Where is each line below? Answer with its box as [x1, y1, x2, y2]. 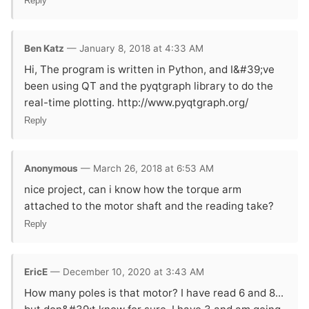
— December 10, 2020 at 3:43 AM [48, 266, 204, 277]
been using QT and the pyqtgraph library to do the [24, 79, 273, 92]
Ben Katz [24, 42, 64, 54]
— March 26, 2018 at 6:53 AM [78, 162, 214, 174]
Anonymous [24, 162, 78, 174]
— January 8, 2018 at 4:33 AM [64, 42, 203, 54]
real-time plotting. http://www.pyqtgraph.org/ [24, 95, 248, 109]
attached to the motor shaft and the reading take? [24, 199, 274, 212]
